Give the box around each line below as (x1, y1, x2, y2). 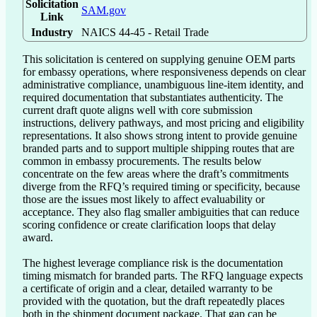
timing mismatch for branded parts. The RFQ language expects (23, 270, 303, 282)
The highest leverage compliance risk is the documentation (23, 257, 283, 270)
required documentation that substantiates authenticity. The (23, 91, 283, 104)
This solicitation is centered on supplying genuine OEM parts (23, 53, 295, 66)
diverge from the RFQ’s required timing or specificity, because (23, 180, 300, 193)
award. (23, 231, 53, 244)
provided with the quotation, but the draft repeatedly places (23, 295, 284, 308)
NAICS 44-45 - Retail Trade (81, 26, 209, 39)
